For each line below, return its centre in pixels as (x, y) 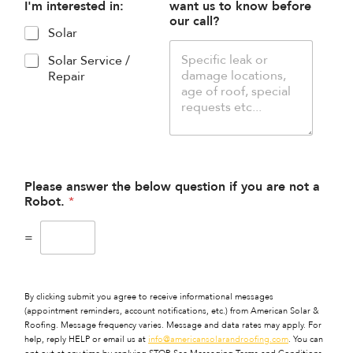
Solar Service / (89, 61)
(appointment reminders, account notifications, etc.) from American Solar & (172, 310)
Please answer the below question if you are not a (172, 186)
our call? (194, 21)
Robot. (46, 201)
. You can (306, 339)
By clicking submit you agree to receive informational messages (149, 296)
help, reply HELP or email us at (86, 339)
